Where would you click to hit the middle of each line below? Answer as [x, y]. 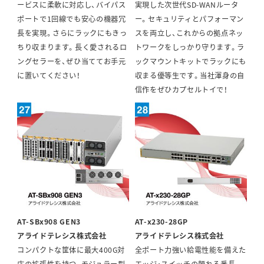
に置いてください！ [49, 76]
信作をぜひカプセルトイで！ [181, 90]
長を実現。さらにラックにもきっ [72, 33]
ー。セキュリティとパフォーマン [189, 19]
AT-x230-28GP [161, 221]
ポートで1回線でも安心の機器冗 [72, 19]
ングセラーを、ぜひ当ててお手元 [72, 62]
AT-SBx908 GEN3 [49, 221]
